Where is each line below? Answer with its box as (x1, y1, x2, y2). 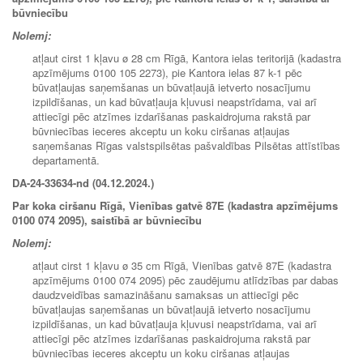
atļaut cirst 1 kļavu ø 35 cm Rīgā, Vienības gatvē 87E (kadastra (32, 257, 331, 273)
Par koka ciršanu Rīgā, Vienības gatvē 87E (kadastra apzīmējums (12, 197, 338, 213)
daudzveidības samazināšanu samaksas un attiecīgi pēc (32, 286, 299, 302)
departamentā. (32, 152, 100, 168)
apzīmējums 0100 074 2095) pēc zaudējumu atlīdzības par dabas (32, 271, 339, 288)
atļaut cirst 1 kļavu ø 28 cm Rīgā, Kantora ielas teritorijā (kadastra (32, 49, 341, 66)
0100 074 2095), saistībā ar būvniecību (12, 211, 202, 228)
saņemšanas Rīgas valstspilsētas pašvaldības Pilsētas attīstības (32, 137, 340, 153)
